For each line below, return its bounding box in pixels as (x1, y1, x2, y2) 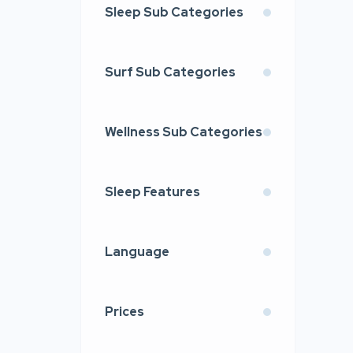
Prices (105, 303, 144, 320)
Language (105, 243, 169, 260)
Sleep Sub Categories (105, 4, 243, 20)
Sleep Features (105, 184, 200, 200)
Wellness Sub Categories (105, 124, 262, 140)
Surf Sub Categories (105, 64, 236, 80)
